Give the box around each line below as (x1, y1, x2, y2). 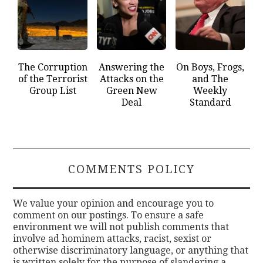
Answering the (99, 61, 165, 73)
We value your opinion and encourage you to (13, 197, 214, 209)
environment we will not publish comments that (13, 221, 230, 232)
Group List (29, 85, 76, 96)
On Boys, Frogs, (176, 61, 245, 73)
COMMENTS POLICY (68, 162, 195, 176)
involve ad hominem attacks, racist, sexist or (13, 232, 212, 244)
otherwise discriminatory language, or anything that (13, 244, 249, 256)
